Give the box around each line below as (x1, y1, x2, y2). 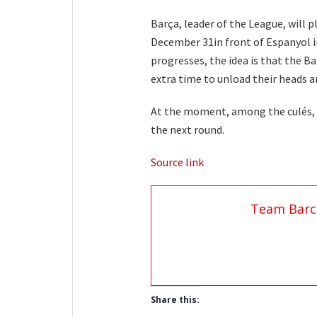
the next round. (151, 122, 224, 137)
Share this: (151, 294, 200, 306)
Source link (151, 155, 204, 170)
